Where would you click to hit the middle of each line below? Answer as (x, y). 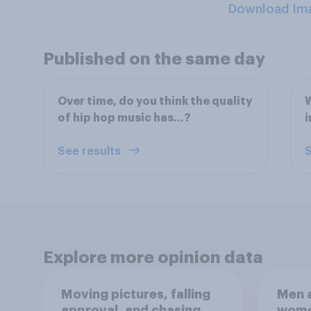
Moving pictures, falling (135, 294)
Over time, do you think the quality (155, 101)
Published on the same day (154, 59)
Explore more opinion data (153, 258)
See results (91, 151)
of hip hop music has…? (124, 118)
